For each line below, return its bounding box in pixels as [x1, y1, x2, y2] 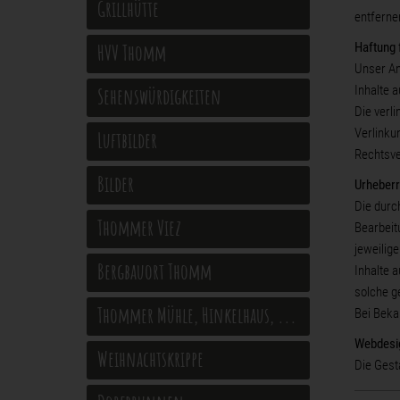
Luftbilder [97, 127, 157, 154]
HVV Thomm [97, 39, 166, 66]
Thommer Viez [97, 214, 181, 241]
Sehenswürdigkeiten [97, 83, 221, 110]
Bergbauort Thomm [97, 258, 212, 285]
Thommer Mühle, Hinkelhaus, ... [97, 302, 296, 329]
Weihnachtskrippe [97, 346, 204, 372]
